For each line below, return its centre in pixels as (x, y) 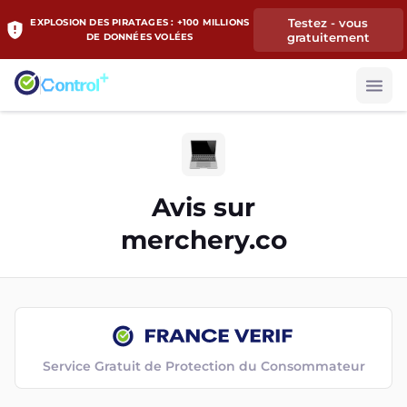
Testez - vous (328, 22)
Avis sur (203, 207)
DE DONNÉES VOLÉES (140, 36)
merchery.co (203, 240)
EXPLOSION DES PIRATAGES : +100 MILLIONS (140, 22)
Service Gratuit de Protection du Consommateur (203, 366)
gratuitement (328, 37)
